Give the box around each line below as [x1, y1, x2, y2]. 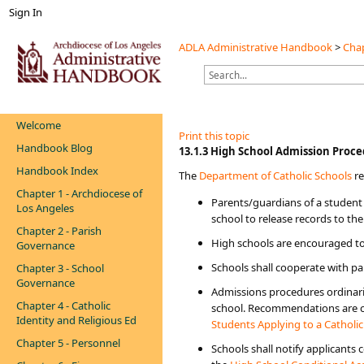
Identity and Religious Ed [16, 313, 136, 327]
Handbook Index [16, 163, 98, 178]
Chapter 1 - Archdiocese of [16, 186, 142, 201]
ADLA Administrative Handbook [179, 40, 332, 54]
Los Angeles [16, 201, 74, 215]
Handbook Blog [16, 141, 93, 155]
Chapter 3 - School [16, 261, 104, 275]
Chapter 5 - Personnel [16, 336, 120, 350]
